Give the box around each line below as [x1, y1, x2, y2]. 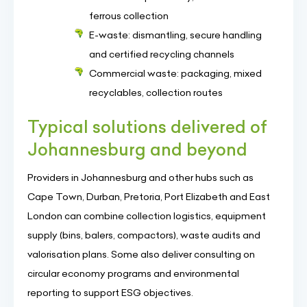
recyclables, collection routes [89, 86, 223, 99]
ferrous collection [89, 10, 169, 22]
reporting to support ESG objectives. [27, 286, 193, 299]
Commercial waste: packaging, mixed [89, 67, 262, 79]
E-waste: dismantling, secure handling [89, 29, 262, 41]
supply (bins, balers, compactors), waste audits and [27, 229, 260, 241]
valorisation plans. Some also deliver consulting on [27, 248, 255, 260]
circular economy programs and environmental [27, 267, 239, 280]
